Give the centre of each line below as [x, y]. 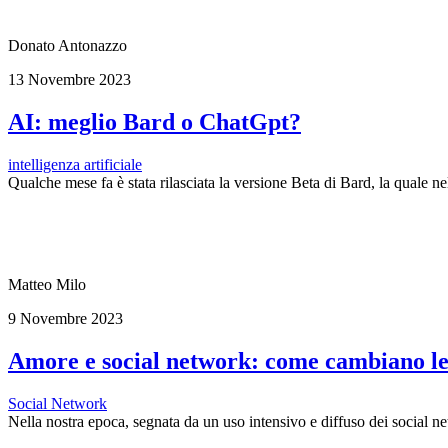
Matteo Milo [47, 284]
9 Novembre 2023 [65, 318]
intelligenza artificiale [75, 164]
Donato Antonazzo [67, 45]
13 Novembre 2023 [69, 79]
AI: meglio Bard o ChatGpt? [154, 121]
